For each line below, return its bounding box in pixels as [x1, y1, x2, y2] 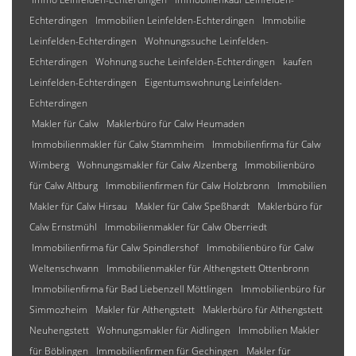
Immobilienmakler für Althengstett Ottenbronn [106, 261, 309, 275]
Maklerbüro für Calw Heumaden [106, 117, 245, 130]
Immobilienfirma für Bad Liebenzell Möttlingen [32, 282, 233, 296]
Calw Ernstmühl [29, 220, 97, 234]
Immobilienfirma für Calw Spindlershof [32, 241, 199, 254]
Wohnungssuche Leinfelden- [145, 34, 269, 48]
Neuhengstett [29, 323, 89, 337]
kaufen [283, 55, 312, 68]
